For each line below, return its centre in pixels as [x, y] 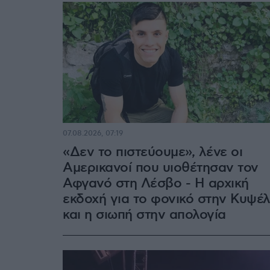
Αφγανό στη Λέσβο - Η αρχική [156, 183]
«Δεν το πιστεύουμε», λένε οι [152, 152]
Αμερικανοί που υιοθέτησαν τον [161, 168]
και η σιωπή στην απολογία [144, 215]
